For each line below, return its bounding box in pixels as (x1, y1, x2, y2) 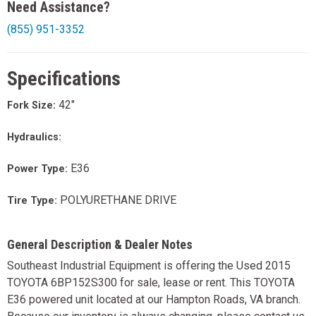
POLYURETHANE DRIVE (60, 193, 176, 207)
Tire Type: (7, 195, 60, 207)
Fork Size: (7, 99, 59, 112)
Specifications (7, 67, 121, 91)
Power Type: (7, 163, 71, 176)
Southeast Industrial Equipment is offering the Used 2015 (7, 259, 291, 273)
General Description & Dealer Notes (7, 237, 193, 253)
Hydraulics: (7, 131, 61, 144)
